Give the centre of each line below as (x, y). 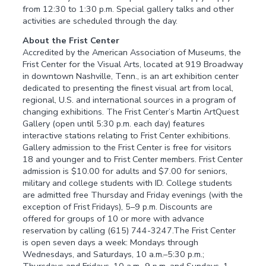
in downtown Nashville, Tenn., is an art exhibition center (131, 76)
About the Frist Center (71, 41)
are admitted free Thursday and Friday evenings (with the (133, 195)
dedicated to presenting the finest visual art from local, (128, 88)
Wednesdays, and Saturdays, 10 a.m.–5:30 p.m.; (114, 254)
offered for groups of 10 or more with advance (114, 219)
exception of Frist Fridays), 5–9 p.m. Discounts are (118, 207)
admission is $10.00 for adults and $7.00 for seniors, (125, 171)
